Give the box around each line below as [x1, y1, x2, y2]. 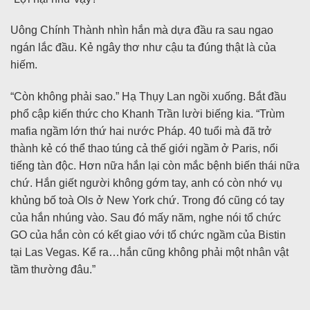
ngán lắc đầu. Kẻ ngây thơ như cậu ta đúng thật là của [10, 42, 276, 54]
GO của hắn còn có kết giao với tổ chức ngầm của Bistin [10, 229, 286, 241]
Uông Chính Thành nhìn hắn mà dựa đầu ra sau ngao [10, 24, 273, 37]
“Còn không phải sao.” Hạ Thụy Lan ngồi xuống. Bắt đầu [10, 91, 286, 103]
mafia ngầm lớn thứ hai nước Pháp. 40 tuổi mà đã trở [10, 125, 272, 138]
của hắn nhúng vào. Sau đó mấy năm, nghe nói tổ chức [10, 212, 281, 224]
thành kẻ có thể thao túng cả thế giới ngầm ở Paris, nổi [10, 143, 278, 155]
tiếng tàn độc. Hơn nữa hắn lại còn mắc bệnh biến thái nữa [10, 160, 300, 172]
